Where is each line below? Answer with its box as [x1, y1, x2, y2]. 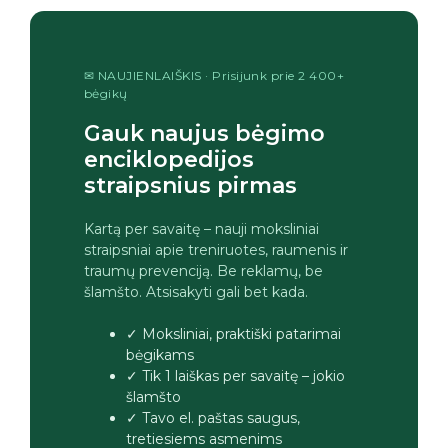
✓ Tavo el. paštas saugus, [126, 408, 300, 427]
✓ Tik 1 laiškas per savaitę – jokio [126, 366, 345, 385]
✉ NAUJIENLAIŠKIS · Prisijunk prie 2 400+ [84, 67, 345, 83]
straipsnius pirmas [84, 171, 297, 199]
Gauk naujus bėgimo [84, 119, 325, 147]
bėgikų [84, 85, 128, 101]
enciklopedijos [84, 145, 254, 173]
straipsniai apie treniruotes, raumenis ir [84, 240, 348, 259]
